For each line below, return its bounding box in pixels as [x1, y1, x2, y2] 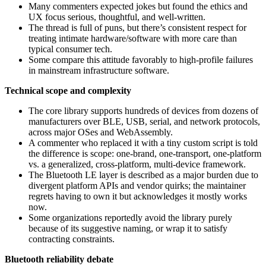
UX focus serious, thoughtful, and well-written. [28, 11, 205, 22]
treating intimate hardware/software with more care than [28, 33, 237, 43]
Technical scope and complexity [5, 85, 131, 96]
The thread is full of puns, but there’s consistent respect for [28, 22, 246, 33]
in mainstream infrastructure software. [28, 65, 169, 75]
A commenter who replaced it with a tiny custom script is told [28, 137, 258, 148]
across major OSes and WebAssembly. [28, 126, 173, 137]
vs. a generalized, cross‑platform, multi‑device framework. [28, 159, 246, 169]
